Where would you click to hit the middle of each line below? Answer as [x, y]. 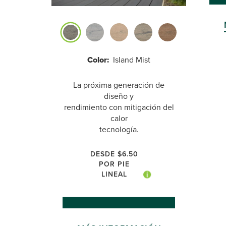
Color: [100, 60]
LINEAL [114, 174]
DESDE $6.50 [114, 154]
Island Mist [132, 60]
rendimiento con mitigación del [119, 107]
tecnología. [119, 129]
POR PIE [114, 164]
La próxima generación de [119, 85]
